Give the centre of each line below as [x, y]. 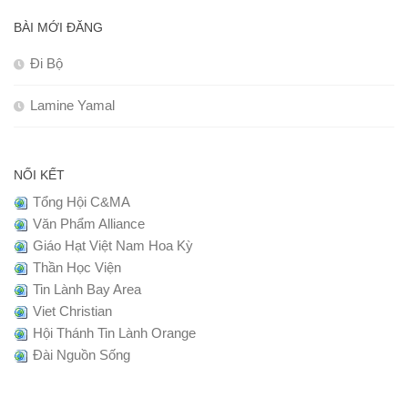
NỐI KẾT [39, 175]
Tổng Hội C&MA [81, 202]
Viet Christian [72, 311]
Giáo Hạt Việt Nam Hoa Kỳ [112, 246]
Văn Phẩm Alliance [88, 224]
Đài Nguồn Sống [81, 355]
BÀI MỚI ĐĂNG [58, 28]
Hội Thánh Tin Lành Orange [114, 333]
